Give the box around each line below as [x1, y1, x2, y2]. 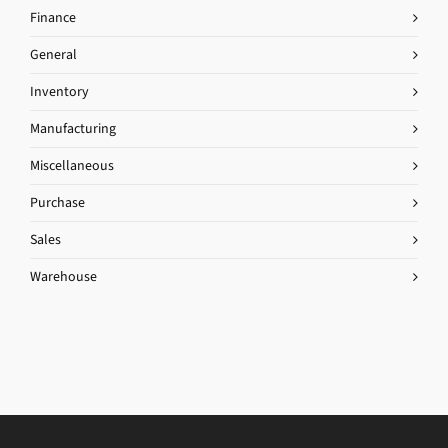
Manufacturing [30, 119, 116, 138]
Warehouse [30, 267, 97, 286]
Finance [30, 8, 76, 27]
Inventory [30, 82, 89, 101]
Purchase [30, 193, 85, 212]
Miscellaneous [30, 156, 114, 175]
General [30, 45, 77, 64]
